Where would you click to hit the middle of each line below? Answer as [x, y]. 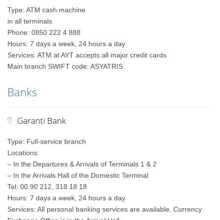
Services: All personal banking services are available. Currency [105, 209]
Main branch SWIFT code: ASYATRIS [65, 66]
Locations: [24, 153]
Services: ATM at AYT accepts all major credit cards [87, 55]
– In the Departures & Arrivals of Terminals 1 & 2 [82, 164]
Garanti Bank [42, 121]
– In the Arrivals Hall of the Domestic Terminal [78, 175]
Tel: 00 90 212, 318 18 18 [47, 187]
